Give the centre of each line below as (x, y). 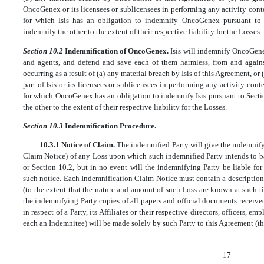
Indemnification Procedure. (110, 126)
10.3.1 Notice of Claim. (78, 145)
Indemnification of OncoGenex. (118, 51)
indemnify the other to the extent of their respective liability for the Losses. (142, 32)
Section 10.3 (44, 126)
